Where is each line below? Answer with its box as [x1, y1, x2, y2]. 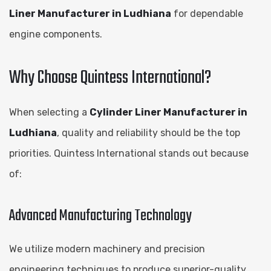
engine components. [9, 28, 102, 40]
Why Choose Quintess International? [9, 64, 211, 92]
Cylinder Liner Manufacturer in [90, 106, 247, 118]
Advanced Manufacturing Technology [9, 203, 192, 228]
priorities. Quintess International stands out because [9, 147, 249, 159]
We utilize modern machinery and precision [9, 243, 205, 255]
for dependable [171, 7, 243, 19]
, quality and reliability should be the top [57, 126, 240, 139]
